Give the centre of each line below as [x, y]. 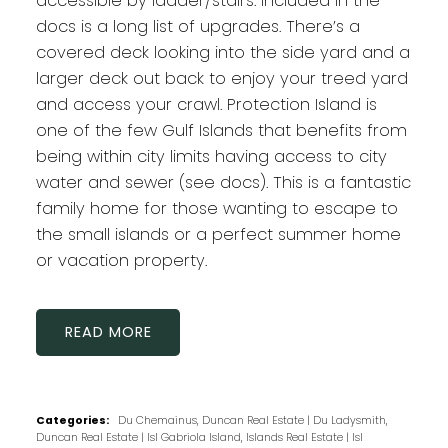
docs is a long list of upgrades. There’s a [197, 26]
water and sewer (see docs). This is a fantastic [223, 182]
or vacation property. [121, 260]
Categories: [72, 421]
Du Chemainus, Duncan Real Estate [212, 421]
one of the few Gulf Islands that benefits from [221, 130]
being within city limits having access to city [211, 156]
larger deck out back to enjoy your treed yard [221, 78]
